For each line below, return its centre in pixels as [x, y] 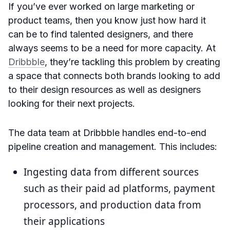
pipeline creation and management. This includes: [113, 147]
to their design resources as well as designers [104, 90]
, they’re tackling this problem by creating [132, 62]
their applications [64, 222]
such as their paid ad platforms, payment [119, 189]
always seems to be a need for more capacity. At [112, 48]
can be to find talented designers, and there [101, 34]
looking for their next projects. [72, 104]
